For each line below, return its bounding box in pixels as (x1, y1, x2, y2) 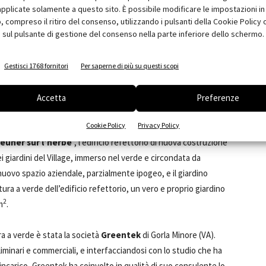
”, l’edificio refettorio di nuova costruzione (72, 137, 227, 148)
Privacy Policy (138, 120, 180, 129)
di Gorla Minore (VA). (142, 229, 216, 240)
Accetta (37, 92, 66, 104)
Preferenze (196, 92, 239, 104)
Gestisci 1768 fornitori (4, 61, 68, 70)
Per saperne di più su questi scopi (81, 61, 179, 70)
